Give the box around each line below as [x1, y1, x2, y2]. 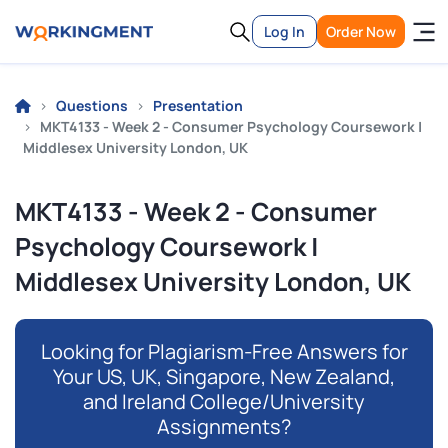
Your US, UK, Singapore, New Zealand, [53, 363, 395, 390]
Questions [56, 96, 128, 115]
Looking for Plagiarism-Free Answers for [40, 338, 408, 365]
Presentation [153, 96, 243, 115]
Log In [264, 22, 305, 41]
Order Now [326, 22, 396, 41]
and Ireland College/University [83, 388, 365, 415]
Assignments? [157, 413, 291, 440]
